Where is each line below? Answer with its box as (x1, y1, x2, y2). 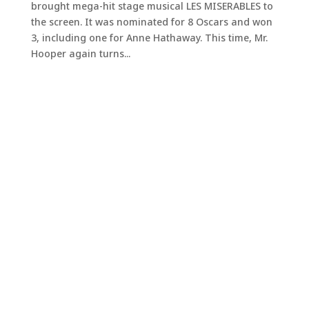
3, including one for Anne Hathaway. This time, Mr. (30, 31, 268, 45)
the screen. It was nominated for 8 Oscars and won (30, 15, 272, 29)
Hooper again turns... (30, 47, 130, 61)
